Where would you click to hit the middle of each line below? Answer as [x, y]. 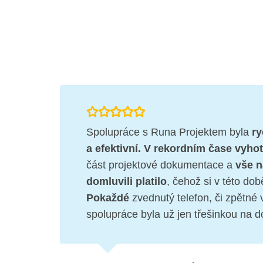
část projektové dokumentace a [161, 165]
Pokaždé [108, 198]
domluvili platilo [127, 182]
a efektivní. [114, 149]
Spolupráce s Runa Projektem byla [169, 132]
